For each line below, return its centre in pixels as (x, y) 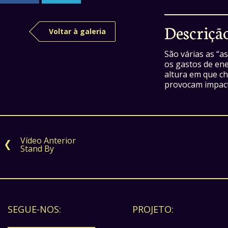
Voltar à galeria (77, 31)
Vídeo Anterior (48, 141)
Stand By (37, 149)
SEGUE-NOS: (34, 209)
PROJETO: (153, 209)
